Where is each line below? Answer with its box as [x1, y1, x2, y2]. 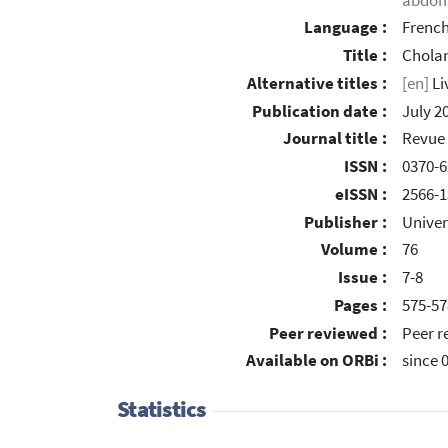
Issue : [338, 267, 387, 289]
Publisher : [304, 211, 387, 233]
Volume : [321, 239, 387, 261]
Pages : [334, 294, 387, 316]
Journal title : [283, 128, 387, 150]
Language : [304, 17, 387, 39]
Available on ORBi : [246, 350, 387, 372]
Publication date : [252, 100, 387, 122]
